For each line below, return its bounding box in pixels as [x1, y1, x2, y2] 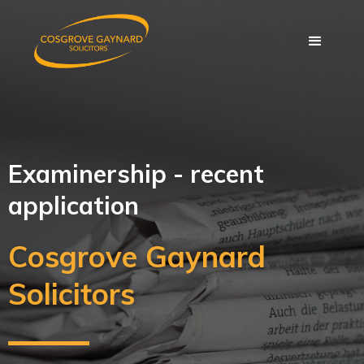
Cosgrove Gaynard [8, 238, 266, 275]
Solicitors [8, 275, 135, 312]
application [8, 190, 139, 221]
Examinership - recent [8, 158, 264, 189]
